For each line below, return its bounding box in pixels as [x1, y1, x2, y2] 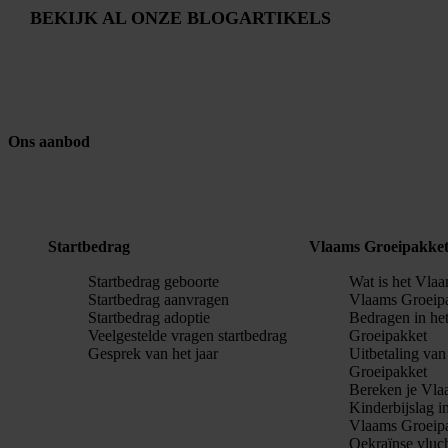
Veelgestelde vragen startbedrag [88, 327, 287, 345]
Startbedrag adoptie [88, 309, 210, 327]
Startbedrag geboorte [88, 273, 219, 291]
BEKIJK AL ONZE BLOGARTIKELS [30, 7, 331, 28]
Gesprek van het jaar [88, 345, 218, 363]
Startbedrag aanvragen [88, 291, 229, 309]
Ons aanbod [8, 132, 90, 150]
